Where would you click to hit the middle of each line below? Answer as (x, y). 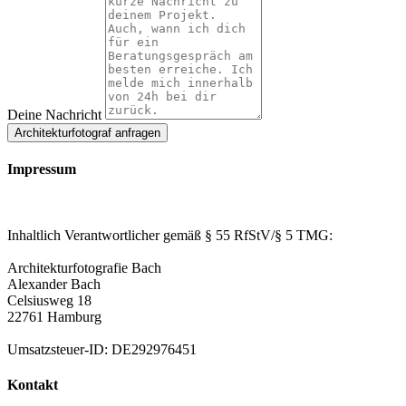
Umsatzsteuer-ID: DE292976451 (102, 350)
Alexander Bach (54, 285)
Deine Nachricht (56, 114)
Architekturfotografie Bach (84, 268)
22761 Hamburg (54, 317)
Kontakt (33, 385)
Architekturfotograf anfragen (87, 132)
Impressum (42, 169)
